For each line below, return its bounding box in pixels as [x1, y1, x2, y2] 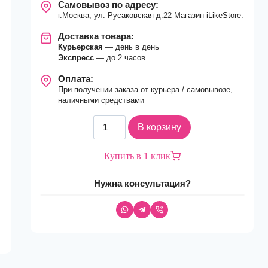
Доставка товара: [58, 31, 135, 41]
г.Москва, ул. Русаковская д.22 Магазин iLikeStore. [58, 11, 244, 20]
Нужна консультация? [93, 178, 191, 188]
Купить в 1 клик [103, 151, 170, 161]
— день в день [105, 42, 160, 51]
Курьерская [58, 42, 106, 51]
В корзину [138, 122, 182, 132]
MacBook [92, 174, 130, 184]
